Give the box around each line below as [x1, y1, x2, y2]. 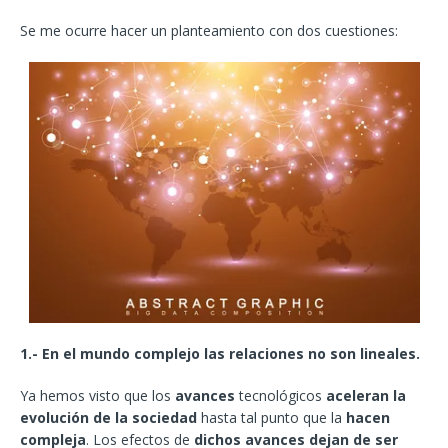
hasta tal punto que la [197, 408, 346, 428]
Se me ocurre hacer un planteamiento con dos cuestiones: [20, 21, 398, 41]
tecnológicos [235, 386, 326, 406]
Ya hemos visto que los [20, 386, 175, 406]
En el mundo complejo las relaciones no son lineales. [42, 344, 420, 364]
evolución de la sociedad [20, 408, 197, 428]
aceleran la [326, 386, 406, 406]
